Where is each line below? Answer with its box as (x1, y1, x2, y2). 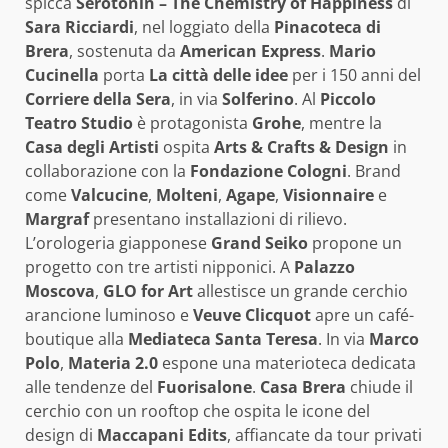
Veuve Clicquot (193, 303, 311, 326)
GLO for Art (103, 279, 193, 302)
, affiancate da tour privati (227, 423, 422, 446)
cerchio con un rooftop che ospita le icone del (25, 399, 370, 422)
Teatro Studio (25, 111, 133, 134)
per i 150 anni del (288, 63, 421, 86)
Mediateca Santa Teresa (128, 327, 318, 350)
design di (25, 423, 97, 446)
